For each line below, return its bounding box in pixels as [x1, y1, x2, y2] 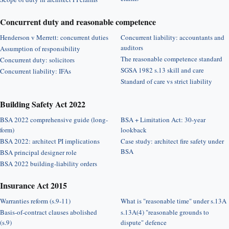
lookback [121, 125, 147, 134]
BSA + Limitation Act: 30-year [121, 115, 205, 124]
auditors [121, 43, 143, 52]
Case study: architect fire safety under [121, 136, 224, 146]
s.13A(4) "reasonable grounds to [121, 208, 209, 217]
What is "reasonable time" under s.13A [121, 196, 226, 205]
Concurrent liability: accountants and [121, 33, 224, 42]
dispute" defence [121, 218, 167, 227]
